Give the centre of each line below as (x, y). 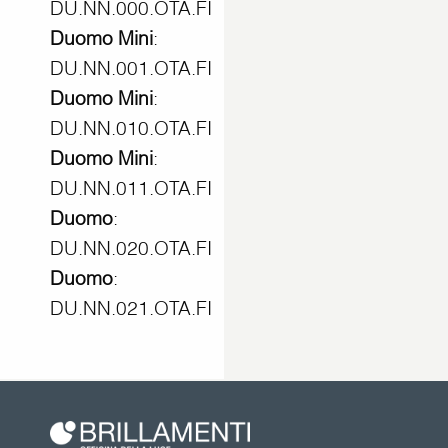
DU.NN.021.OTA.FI (131, 307)
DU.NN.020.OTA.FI (131, 247)
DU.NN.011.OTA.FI (131, 187)
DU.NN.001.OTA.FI (131, 67)
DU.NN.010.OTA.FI (131, 127)
